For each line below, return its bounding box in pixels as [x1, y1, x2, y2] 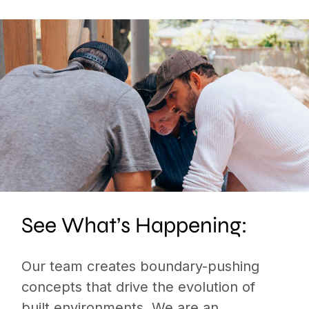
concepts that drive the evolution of [21, 279, 256, 296]
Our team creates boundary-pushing [21, 258, 260, 275]
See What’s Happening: [21, 212, 248, 239]
